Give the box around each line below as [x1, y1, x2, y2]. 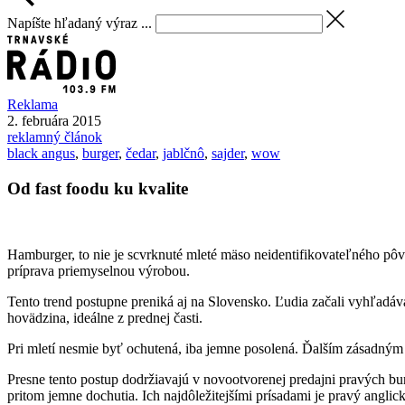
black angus [7, 146, 75, 162]
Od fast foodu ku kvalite [7, 179, 188, 199]
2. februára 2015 [7, 113, 101, 129]
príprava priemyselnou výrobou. [7, 262, 190, 278]
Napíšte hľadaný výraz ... [7, 14, 152, 31]
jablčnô [163, 146, 204, 162]
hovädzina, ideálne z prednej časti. [7, 309, 202, 325]
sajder [212, 146, 244, 162]
